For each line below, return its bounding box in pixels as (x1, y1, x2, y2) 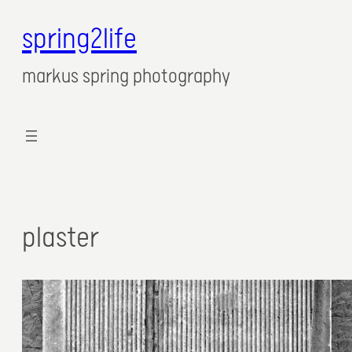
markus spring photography (22, 66, 230, 89)
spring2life (22, 24, 137, 56)
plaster (22, 222, 99, 255)
